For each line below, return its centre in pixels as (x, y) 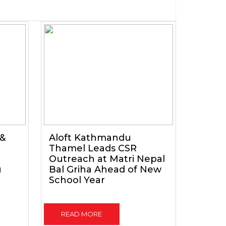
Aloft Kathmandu (90, 138)
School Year (77, 180)
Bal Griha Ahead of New (105, 169)
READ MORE (81, 214)
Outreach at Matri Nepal (107, 159)
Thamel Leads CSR (93, 148)
